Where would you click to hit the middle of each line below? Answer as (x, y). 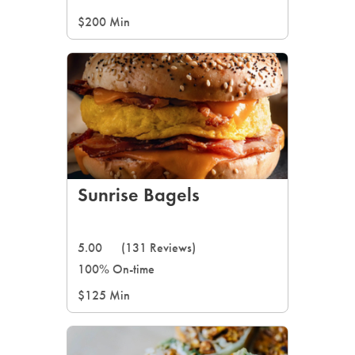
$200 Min (104, 22)
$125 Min (104, 295)
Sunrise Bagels (139, 195)
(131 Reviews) (158, 248)
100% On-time (116, 269)
